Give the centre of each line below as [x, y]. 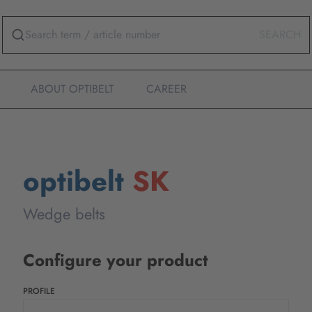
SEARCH [280, 34]
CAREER [166, 89]
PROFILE [39, 291]
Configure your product [116, 260]
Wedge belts [64, 214]
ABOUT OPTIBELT [72, 89]
